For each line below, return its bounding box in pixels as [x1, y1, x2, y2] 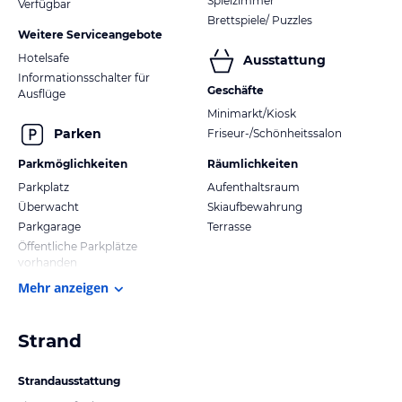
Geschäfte [207, 83, 264, 97]
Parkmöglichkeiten [18, 156, 127, 170]
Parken [54, 126, 101, 143]
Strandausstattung [18, 373, 120, 388]
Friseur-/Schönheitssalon [207, 126, 342, 140]
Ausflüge [18, 86, 66, 100]
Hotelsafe [18, 50, 69, 65]
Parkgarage [18, 219, 81, 233]
